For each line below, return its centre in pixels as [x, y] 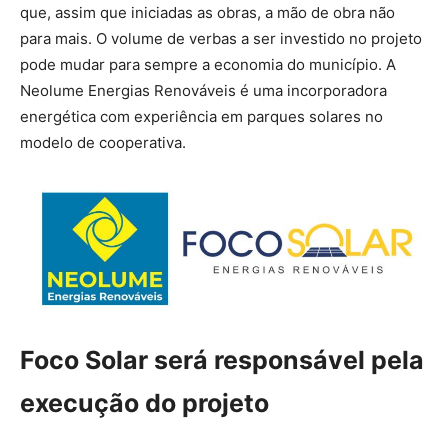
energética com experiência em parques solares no [201, 116]
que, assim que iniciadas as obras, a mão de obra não [207, 12]
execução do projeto [144, 402]
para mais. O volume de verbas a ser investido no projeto [221, 38]
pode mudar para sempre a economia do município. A [208, 64]
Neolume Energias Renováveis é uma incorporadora [203, 90]
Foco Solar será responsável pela [222, 359]
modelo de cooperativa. [103, 142]
